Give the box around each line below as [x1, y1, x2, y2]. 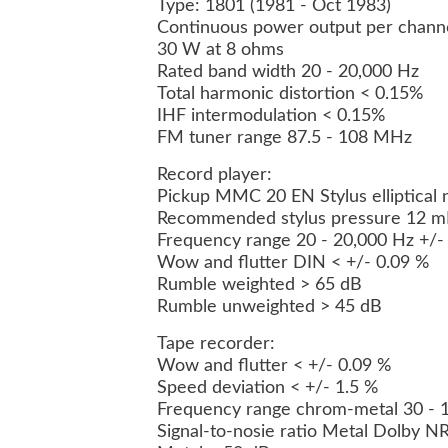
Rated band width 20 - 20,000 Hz [157, 63, 419, 82]
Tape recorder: [157, 335, 275, 354]
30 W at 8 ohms [157, 41, 284, 60]
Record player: [157, 166, 272, 185]
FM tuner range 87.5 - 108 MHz [157, 129, 412, 148]
